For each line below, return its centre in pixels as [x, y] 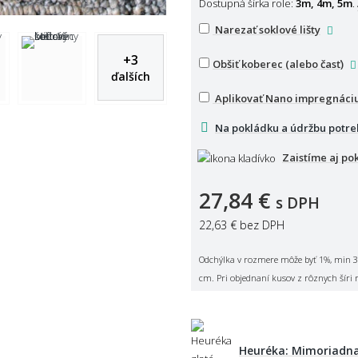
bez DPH [261, 225]
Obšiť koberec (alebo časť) [278, 64]
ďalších [131, 77]
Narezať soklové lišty [268, 29]
